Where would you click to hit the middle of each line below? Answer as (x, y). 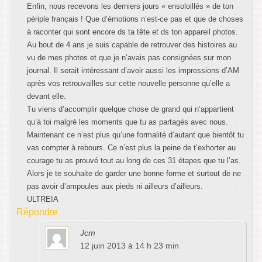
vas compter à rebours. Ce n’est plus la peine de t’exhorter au (131, 148)
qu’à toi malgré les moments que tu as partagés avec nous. (127, 122)
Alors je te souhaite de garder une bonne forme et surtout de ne (134, 174)
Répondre (37, 212)
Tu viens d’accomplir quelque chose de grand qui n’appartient (130, 109)
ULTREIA (43, 199)
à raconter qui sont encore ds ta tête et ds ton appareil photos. (132, 32)
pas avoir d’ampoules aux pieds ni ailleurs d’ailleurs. (115, 187)
